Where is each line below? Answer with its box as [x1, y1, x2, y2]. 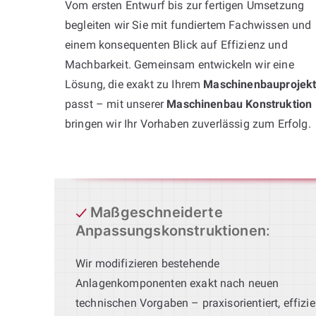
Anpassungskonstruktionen [75, 221, 266, 239]
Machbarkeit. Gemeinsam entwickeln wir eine [65, 57, 294, 71]
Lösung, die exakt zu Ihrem [65, 77, 204, 91]
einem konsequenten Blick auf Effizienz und [65, 37, 288, 51]
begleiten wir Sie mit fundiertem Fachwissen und [65, 18, 312, 32]
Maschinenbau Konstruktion [166, 97, 312, 111]
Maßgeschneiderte [90, 203, 223, 221]
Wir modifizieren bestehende [75, 256, 220, 270]
